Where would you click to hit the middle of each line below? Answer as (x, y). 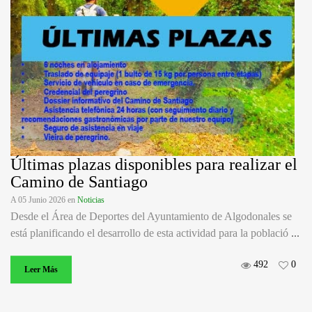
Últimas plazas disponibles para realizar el (154, 165)
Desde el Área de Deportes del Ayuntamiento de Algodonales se (151, 217)
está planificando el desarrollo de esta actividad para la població (151, 233)
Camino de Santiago (79, 182)
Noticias (91, 200)
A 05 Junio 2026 (39, 200)
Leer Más (41, 270)
